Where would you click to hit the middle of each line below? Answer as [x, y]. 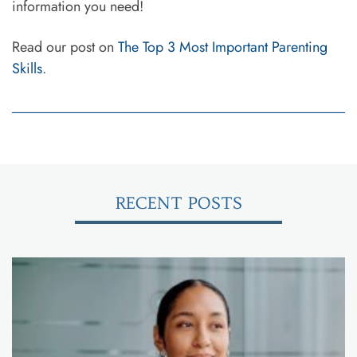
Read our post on [65, 47]
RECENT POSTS [178, 202]
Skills [27, 68]
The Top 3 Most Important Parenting [223, 47]
